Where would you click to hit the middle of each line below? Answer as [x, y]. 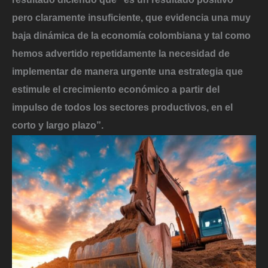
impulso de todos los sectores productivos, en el [122, 107]
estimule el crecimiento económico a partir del [116, 89]
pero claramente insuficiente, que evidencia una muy [131, 18]
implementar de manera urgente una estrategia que [127, 71]
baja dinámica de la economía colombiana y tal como [131, 36]
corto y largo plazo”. [58, 125]
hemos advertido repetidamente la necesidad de [121, 54]
